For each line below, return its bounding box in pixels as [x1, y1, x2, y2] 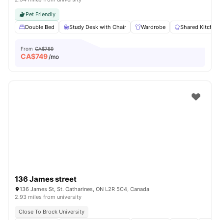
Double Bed [25, 24, 55, 30]
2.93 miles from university [15, 193, 82, 200]
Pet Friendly [26, 11, 55, 18]
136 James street [15, 174, 77, 184]
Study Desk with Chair [69, 24, 126, 30]
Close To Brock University [19, 208, 84, 215]
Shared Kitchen [180, 24, 219, 30]
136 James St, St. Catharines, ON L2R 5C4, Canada [20, 186, 149, 192]
